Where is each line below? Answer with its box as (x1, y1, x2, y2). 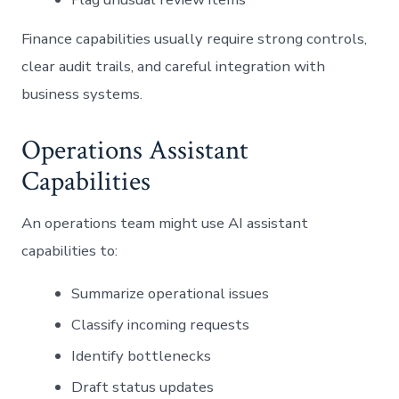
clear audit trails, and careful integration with (21, 55, 326, 77)
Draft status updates (71, 376, 215, 397)
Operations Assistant (21, 132, 249, 168)
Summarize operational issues (71, 282, 270, 304)
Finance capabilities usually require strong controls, (21, 28, 368, 49)
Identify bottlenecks (71, 345, 212, 366)
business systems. (21, 83, 143, 104)
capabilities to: (21, 240, 118, 261)
